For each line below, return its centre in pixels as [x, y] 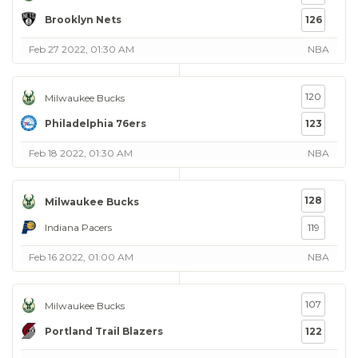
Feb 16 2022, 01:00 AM [81, 257]
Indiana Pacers [78, 227]
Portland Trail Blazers [104, 331]
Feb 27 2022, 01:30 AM [82, 49]
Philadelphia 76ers [95, 123]
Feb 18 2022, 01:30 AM [81, 153]
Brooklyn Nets [83, 19]
